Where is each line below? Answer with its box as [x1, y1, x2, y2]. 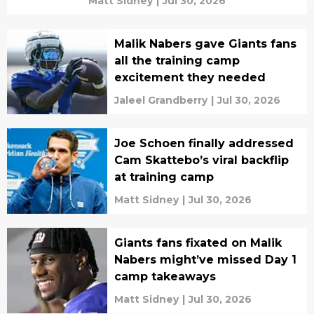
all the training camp [114, 53, 240, 67]
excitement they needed [114, 70, 266, 84]
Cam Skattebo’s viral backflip [114, 153, 289, 167]
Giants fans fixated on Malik [114, 235, 282, 250]
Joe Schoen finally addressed [114, 136, 294, 150]
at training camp [114, 170, 214, 184]
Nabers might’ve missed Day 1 [114, 252, 296, 266]
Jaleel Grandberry [114, 93, 207, 107]
